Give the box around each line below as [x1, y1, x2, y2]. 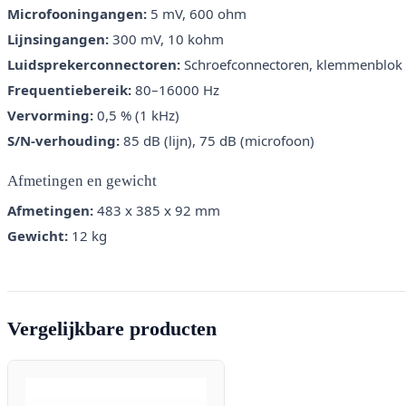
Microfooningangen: [7, 5, 147, 24]
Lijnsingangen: [7, 30, 109, 49]
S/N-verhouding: [7, 131, 120, 150]
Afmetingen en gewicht [7, 172, 157, 190]
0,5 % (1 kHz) [93, 106, 179, 125]
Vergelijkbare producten [7, 317, 217, 341]
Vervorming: [7, 106, 93, 125]
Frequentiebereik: [7, 81, 131, 100]
